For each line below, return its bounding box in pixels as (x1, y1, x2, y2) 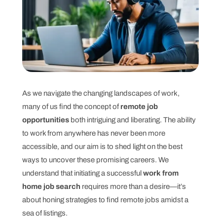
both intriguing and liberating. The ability (69, 115, 196, 124)
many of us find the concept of (22, 102, 120, 110)
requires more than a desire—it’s (80, 182, 186, 190)
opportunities (22, 115, 69, 124)
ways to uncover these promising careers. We (22, 155, 169, 164)
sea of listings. (22, 209, 68, 217)
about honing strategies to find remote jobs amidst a (22, 195, 188, 204)
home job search (22, 182, 80, 190)
